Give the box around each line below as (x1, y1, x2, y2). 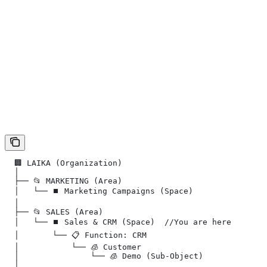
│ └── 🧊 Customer (5, 243, 141, 252)
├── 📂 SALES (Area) (5, 207, 103, 217)
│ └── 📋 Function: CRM (5, 231, 147, 240)
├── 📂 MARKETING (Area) (5, 176, 122, 186)
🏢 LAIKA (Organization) (5, 159, 122, 168)
